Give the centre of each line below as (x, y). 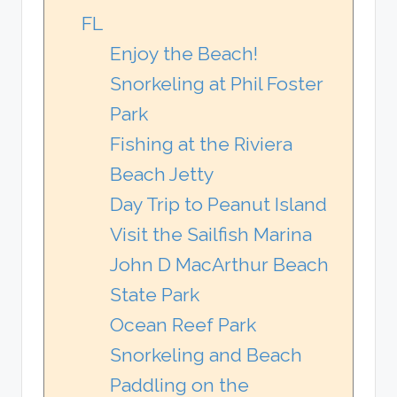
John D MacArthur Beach (219, 264)
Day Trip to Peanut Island (218, 204)
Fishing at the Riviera (201, 144)
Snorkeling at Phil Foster (217, 83)
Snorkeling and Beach (206, 354)
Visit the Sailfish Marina (211, 234)
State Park (155, 294)
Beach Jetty (162, 174)
